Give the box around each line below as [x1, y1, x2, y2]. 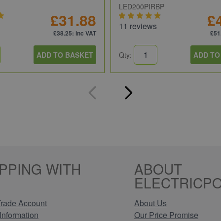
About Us [134, 197, 167, 209]
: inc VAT [72, 28, 96, 37]
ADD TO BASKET [37, 49, 93, 60]
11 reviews [119, 20, 157, 32]
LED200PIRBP [119, 1, 164, 11]
